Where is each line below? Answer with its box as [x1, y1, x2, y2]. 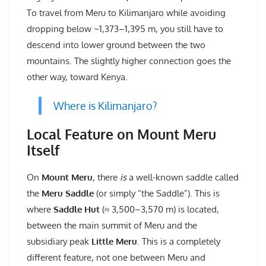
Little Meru [91, 236, 137, 248]
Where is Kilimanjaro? [53, 99, 157, 112]
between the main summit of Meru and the [27, 220, 197, 232]
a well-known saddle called [126, 172, 239, 183]
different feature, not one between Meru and [27, 252, 205, 264]
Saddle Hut [53, 204, 100, 216]
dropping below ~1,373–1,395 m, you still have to [27, 23, 223, 34]
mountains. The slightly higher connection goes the [27, 55, 231, 66]
